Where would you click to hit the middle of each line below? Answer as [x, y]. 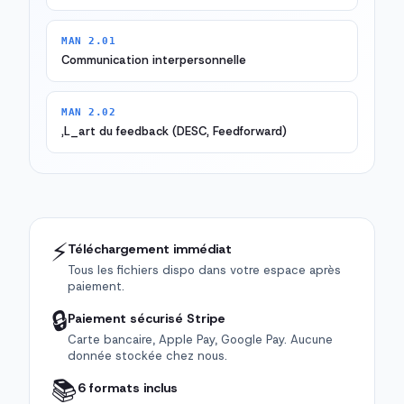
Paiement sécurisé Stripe [147, 319]
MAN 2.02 [89, 113]
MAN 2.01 [89, 41]
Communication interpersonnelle [154, 60]
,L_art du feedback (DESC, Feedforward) [174, 132]
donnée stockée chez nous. [147, 356]
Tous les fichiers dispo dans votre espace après [204, 271]
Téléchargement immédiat [150, 249]
